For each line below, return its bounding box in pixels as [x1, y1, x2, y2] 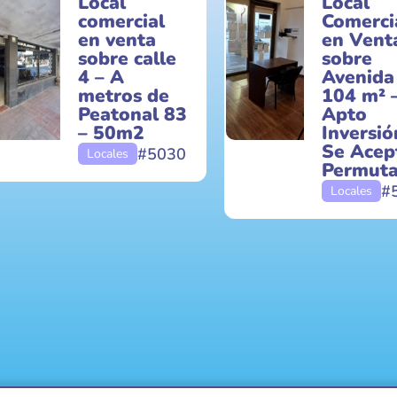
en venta [77, 27, 156, 52]
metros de [77, 83, 169, 108]
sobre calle [77, 46, 176, 71]
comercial [77, 9, 165, 34]
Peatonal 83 [77, 102, 187, 127]
